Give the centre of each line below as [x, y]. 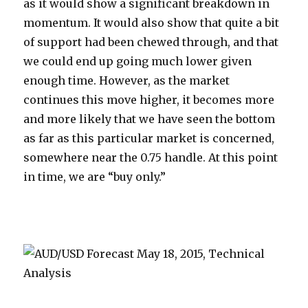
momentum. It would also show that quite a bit [152, 23]
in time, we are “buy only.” [95, 177]
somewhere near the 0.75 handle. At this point [151, 157]
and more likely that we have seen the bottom [150, 119]
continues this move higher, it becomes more [149, 100]
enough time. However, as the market [127, 80]
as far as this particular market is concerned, [149, 138]
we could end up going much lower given [138, 61]
